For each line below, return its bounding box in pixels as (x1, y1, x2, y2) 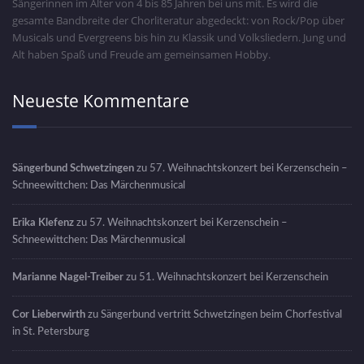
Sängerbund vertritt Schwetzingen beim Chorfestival (101, 309, 342, 321)
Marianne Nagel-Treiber (12, 271, 123, 284)
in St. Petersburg (12, 326, 89, 338)
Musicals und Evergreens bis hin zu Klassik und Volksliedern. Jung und (12, 30, 346, 45)
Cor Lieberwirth (12, 309, 85, 321)
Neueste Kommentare (12, 89, 189, 113)
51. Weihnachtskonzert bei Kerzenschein (139, 271, 328, 284)
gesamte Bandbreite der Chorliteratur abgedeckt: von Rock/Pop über (12, 13, 344, 28)
